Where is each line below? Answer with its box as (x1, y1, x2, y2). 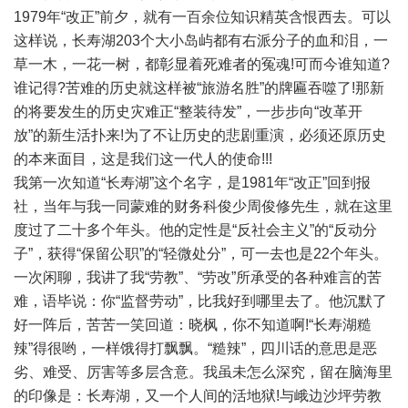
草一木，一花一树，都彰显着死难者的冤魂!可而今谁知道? (14, 56, 390, 73)
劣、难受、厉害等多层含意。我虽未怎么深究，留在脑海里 (14, 364, 393, 381)
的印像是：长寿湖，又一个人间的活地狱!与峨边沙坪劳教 (14, 388, 382, 404)
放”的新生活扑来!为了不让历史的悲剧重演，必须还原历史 (14, 127, 386, 144)
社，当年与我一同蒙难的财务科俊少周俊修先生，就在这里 (14, 199, 393, 215)
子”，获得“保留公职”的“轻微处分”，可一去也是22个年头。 (14, 246, 388, 262)
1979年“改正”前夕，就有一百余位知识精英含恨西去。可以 (14, 9, 391, 25)
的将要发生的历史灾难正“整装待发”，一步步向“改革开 (14, 104, 362, 120)
